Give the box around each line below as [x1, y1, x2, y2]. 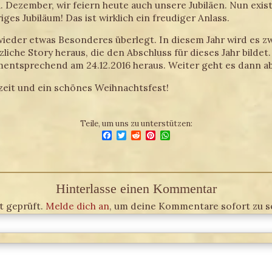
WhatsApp [170, 129, 218, 141]
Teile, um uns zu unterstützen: [80, 118, 192, 129]
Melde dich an [45, 199, 109, 212]
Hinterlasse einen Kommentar [55, 180, 217, 196]
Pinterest [155, 129, 199, 141]
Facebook [112, 129, 156, 141]
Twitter [126, 129, 162, 141]
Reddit [141, 129, 171, 141]
